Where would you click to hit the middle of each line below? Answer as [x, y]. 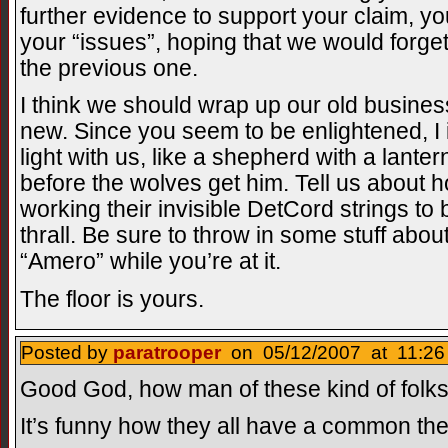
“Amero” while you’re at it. [150, 262]
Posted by [67, 352]
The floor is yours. [112, 300]
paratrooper [167, 352]
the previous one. [109, 68]
